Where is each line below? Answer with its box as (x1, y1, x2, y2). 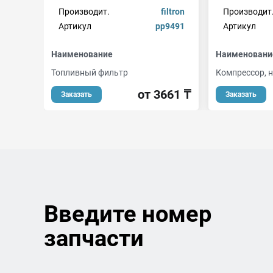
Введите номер (44, 200, 211, 227)
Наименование (51, 49, 113, 59)
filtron (160, 7, 185, 16)
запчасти (44, 225, 144, 252)
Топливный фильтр (51, 68, 128, 77)
